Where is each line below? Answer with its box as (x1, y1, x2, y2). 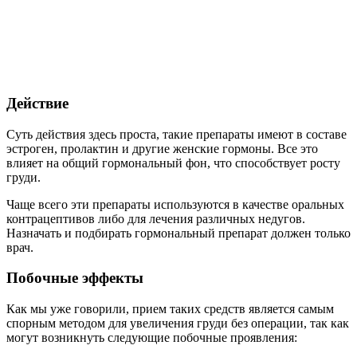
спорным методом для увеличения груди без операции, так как (6, 316, 349, 330)
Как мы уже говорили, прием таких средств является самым (6, 301, 334, 316)
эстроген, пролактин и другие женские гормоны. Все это (6, 141, 318, 155)
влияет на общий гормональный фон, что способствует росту (6, 155, 340, 170)
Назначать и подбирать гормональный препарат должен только (6, 226, 351, 240)
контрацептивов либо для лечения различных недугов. (6, 211, 305, 226)
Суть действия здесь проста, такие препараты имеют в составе (6, 127, 347, 141)
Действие (6, 94, 69, 112)
